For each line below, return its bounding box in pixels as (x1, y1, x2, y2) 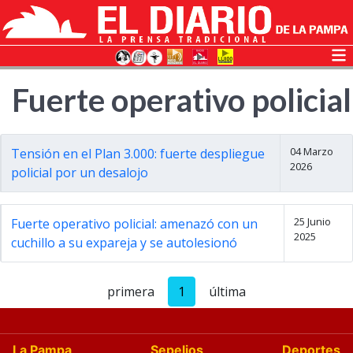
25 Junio (293, 214, 331, 229)
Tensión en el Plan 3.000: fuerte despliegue (11, 145, 265, 162)
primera (107, 283, 154, 300)
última (209, 283, 246, 300)
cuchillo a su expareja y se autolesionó (11, 234, 237, 251)
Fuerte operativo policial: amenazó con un (11, 215, 258, 232)
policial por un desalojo (11, 164, 148, 181)
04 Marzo (289, 144, 333, 158)
